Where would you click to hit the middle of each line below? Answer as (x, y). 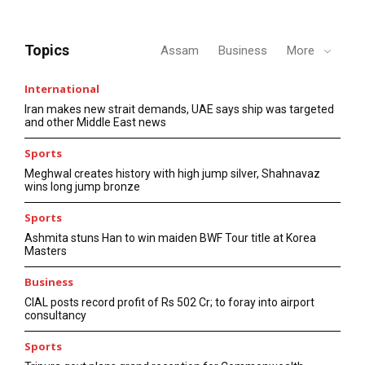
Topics (47, 51)
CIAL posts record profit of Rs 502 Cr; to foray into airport (169, 303)
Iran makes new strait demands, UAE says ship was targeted (179, 110)
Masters (46, 251)
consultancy (55, 316)
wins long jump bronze (82, 187)
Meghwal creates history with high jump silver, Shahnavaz (172, 174)
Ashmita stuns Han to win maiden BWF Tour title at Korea (170, 238)
